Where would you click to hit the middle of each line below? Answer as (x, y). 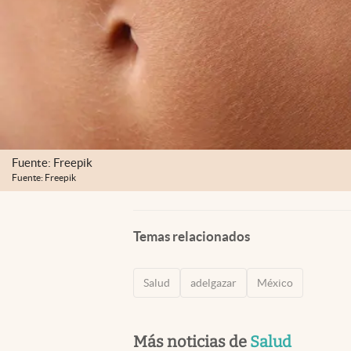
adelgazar (213, 282)
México (275, 282)
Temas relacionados (192, 236)
